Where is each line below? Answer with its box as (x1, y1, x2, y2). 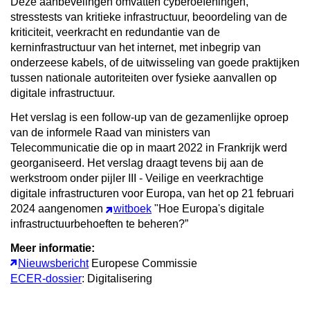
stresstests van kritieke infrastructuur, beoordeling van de (10, 10, 287, 23)
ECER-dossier (10, 272, 82, 284)
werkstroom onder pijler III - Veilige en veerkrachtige (10, 172, 264, 184)
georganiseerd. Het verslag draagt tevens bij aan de (10, 156, 264, 169)
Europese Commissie (89, 257, 197, 269)
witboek (113, 202, 152, 215)
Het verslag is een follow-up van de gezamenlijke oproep (10, 111, 289, 123)
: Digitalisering (82, 272, 152, 284)
